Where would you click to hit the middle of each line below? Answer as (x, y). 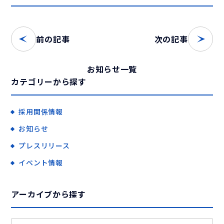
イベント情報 (41, 163)
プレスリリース (44, 146)
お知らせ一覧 (112, 69)
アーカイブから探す (48, 194)
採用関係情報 (41, 112)
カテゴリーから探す (49, 82)
